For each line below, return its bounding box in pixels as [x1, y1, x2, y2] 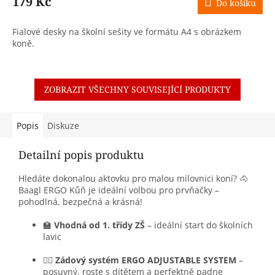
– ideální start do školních [145, 219, 253, 231]
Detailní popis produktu [18, 147, 144, 163]
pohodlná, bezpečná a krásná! [18, 196, 142, 208]
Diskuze [47, 120, 79, 132]
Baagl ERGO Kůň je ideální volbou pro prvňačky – [18, 184, 219, 196]
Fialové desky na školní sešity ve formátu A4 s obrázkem [12, 26, 241, 38]
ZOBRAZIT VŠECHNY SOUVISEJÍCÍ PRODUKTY [44, 83, 231, 96]
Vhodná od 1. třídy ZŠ [54, 219, 145, 231]
